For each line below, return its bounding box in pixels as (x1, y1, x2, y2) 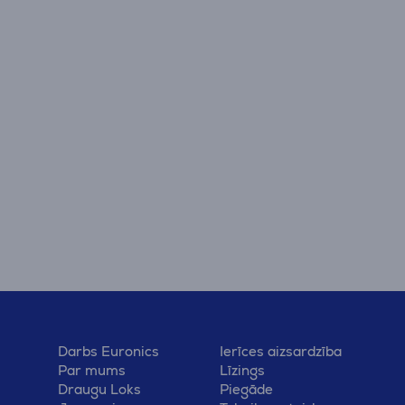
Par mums (58, 362, 126, 379)
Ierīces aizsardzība (219, 343, 342, 360)
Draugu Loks (58, 381, 141, 398)
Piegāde (219, 381, 273, 398)
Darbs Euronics (58, 343, 159, 360)
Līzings (219, 362, 265, 379)
